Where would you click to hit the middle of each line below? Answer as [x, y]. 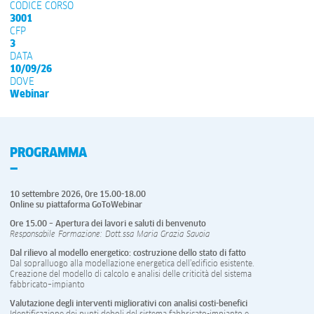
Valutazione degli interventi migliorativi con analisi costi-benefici [129, 305]
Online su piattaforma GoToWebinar [76, 206]
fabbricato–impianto [47, 286]
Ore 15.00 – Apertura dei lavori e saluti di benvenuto [108, 225]
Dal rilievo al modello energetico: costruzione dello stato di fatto [128, 254]
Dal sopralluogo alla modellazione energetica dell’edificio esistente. [132, 265]
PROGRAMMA [48, 153]
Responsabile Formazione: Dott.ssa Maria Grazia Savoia [110, 235]
